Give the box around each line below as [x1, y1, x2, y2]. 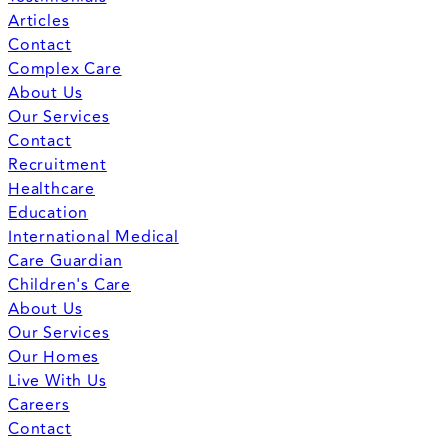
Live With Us [8, 368, 107, 393]
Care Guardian [8, 248, 123, 273]
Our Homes [8, 344, 100, 369]
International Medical [8, 224, 179, 249]
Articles [8, 8, 70, 33]
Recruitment [8, 152, 107, 177]
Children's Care [8, 272, 131, 297]
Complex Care [8, 56, 122, 81]
